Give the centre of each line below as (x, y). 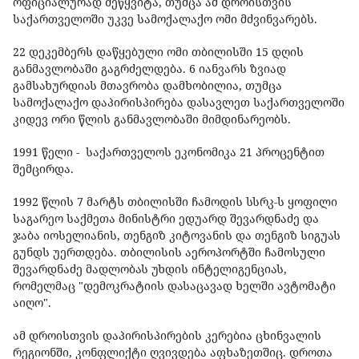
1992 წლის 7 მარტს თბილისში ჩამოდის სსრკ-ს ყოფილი (175, 202)
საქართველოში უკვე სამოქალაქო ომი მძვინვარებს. (165, 19)
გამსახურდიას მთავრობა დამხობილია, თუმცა (147, 86)
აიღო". (34, 303)
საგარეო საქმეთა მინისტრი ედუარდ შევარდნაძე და (166, 219)
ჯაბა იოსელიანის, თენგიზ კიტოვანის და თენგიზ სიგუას (177, 236)
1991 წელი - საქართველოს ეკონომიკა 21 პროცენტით (169, 152)
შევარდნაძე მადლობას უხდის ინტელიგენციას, (150, 269)
